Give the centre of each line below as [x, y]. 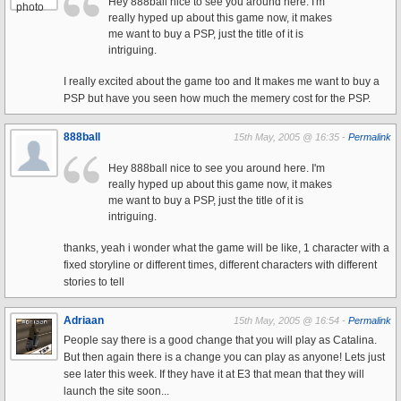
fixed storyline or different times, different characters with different [220, 265]
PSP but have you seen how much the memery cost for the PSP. [217, 98]
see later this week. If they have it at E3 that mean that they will [214, 374]
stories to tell [94, 282]
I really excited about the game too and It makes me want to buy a [222, 81]
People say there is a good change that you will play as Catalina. [220, 340]
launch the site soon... [116, 391]
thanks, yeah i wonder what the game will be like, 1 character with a [226, 248]
